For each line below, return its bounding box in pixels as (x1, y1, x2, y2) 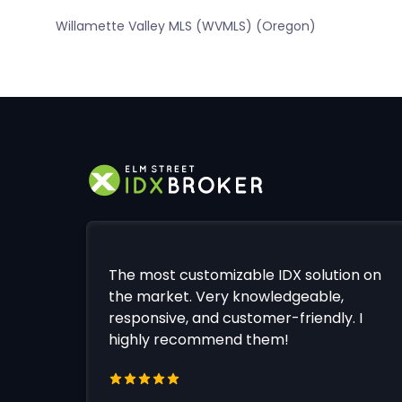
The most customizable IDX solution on (108, 265, 381, 286)
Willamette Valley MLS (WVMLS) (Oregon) (55, 17, 316, 36)
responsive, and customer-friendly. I (108, 308, 363, 329)
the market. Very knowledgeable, (108, 286, 344, 308)
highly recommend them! (108, 329, 289, 351)
